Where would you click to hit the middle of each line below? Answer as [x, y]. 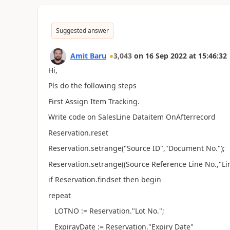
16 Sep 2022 [166, 55]
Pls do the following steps [92, 85]
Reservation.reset [78, 132]
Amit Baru [88, 55]
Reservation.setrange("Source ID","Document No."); [136, 148]
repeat [59, 195]
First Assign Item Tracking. [94, 101]
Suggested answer [82, 30]
